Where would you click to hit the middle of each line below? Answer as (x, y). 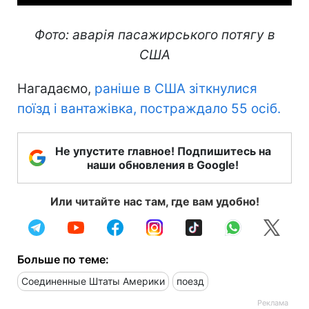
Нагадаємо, (56, 89)
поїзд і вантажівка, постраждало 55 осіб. (149, 109)
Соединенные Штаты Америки (93, 281)
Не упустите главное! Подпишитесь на (163, 151)
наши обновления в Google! (163, 165)
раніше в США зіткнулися (176, 89)
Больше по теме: (63, 260)
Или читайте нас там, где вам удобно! (154, 202)
